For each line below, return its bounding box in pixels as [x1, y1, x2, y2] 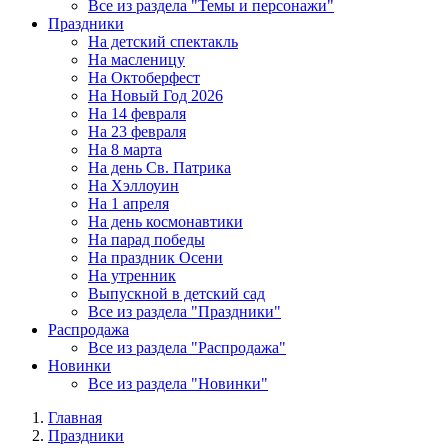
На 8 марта [88, 141, 162, 158]
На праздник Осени [88, 249, 223, 266]
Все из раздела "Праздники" [88, 303, 281, 320]
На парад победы [88, 231, 205, 248]
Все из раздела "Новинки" [88, 375, 268, 392]
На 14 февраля [88, 105, 186, 122]
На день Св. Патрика [88, 159, 231, 176]
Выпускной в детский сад [88, 285, 265, 302]
